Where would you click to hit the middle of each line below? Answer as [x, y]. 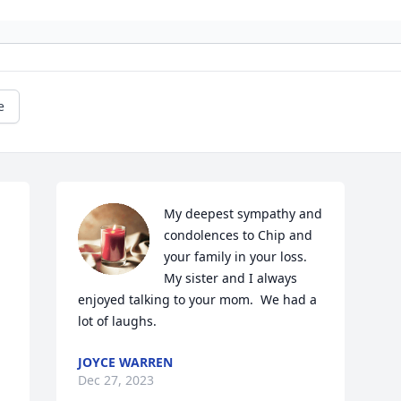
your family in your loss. [236, 257]
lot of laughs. [118, 321]
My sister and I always [231, 278]
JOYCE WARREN [126, 363]
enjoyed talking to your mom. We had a [198, 300]
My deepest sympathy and [243, 214]
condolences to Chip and [239, 235]
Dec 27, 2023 [116, 380]
